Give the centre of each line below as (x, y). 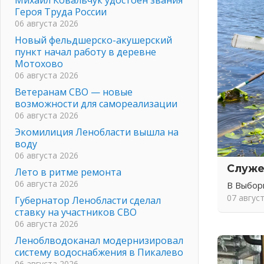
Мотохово (39, 63)
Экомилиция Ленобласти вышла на (97, 132)
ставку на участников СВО (76, 212)
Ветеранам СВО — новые (74, 92)
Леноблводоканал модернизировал (99, 240)
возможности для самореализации (96, 103)
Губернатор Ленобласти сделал (88, 200)
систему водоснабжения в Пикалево (99, 252)
